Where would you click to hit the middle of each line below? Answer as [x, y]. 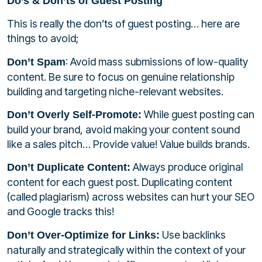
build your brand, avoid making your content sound [123, 129]
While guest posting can [198, 114]
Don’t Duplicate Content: [69, 168]
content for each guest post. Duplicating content [120, 182]
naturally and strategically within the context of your [126, 250]
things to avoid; [43, 39]
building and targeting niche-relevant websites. [115, 91]
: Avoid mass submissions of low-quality [157, 61]
